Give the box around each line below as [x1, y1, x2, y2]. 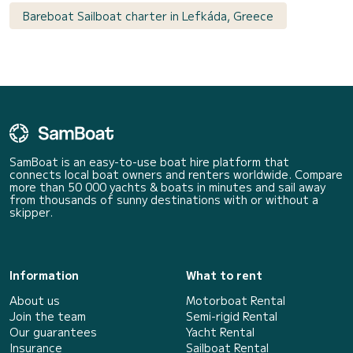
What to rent [186, 267, 262, 284]
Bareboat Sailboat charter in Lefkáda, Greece [23, 8, 273, 24]
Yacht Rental [186, 324, 255, 340]
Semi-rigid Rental [186, 308, 277, 325]
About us [9, 292, 60, 309]
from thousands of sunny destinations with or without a [9, 191, 318, 208]
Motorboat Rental [186, 292, 285, 309]
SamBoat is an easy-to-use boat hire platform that [9, 154, 289, 170]
